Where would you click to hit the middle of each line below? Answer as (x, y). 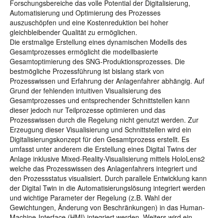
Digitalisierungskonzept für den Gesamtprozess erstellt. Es (100, 139)
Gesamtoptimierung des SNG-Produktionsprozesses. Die (97, 61)
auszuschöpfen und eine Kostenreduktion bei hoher (89, 22)
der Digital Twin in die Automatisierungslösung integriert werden (108, 188)
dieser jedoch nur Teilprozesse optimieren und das (88, 110)
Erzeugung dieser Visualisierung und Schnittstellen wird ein (100, 129)
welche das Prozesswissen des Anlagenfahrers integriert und (103, 168)
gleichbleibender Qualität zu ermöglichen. (73, 32)
